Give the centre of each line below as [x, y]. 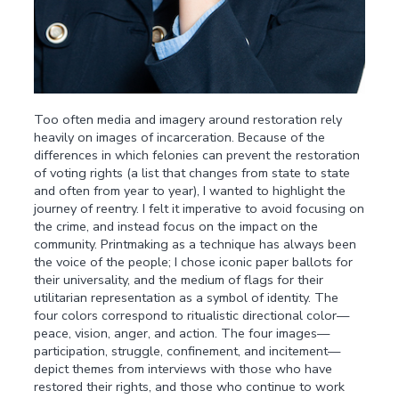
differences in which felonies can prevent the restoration [197, 155]
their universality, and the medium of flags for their [179, 280]
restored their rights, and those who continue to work [190, 387]
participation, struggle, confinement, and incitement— [187, 351]
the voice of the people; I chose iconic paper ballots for [194, 262]
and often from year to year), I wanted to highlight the [190, 191]
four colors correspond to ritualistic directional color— [192, 316]
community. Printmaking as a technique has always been [195, 244]
